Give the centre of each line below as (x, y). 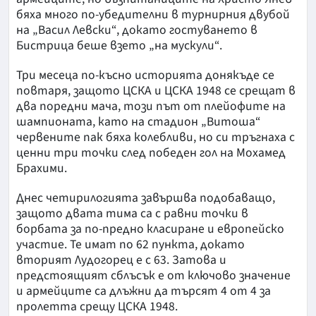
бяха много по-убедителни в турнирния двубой (153, 15)
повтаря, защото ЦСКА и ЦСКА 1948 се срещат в (156, 91)
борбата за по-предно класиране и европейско (150, 229)
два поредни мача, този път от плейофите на (151, 107)
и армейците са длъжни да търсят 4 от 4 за (144, 291)
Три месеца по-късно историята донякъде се (145, 75)
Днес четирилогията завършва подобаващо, (146, 198)
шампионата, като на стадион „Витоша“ (139, 122)
